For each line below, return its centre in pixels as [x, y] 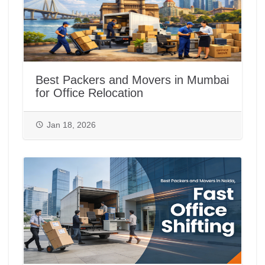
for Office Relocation [89, 93]
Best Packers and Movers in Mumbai [132, 80]
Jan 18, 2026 [71, 125]
